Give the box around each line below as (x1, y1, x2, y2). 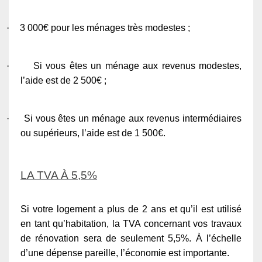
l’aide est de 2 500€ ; (20, 75, 106, 85)
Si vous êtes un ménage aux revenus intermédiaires (23, 113, 242, 123)
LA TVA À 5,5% (20, 168, 97, 181)
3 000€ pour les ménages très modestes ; (20, 22, 190, 33)
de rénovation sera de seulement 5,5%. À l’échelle (20, 233, 242, 243)
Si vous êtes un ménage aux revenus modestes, (33, 60, 242, 71)
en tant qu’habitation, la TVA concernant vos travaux (20, 218, 242, 229)
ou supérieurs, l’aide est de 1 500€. (20, 127, 166, 138)
